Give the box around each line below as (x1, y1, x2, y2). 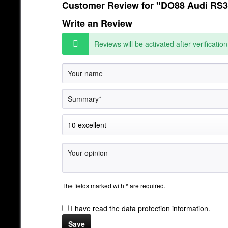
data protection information (122, 203, 208, 213)
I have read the (71, 203, 122, 213)
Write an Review (62, 16, 132, 30)
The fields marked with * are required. (62, 181, 165, 190)
